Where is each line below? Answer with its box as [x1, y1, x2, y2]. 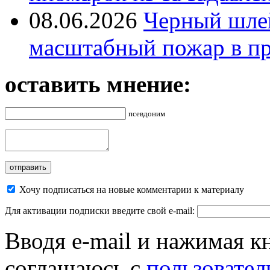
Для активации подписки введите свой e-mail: [5, 206, 197, 216]
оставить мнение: [5, 71, 191, 98]
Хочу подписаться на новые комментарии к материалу [19, 184, 244, 195]
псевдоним [128, 109, 165, 119]
